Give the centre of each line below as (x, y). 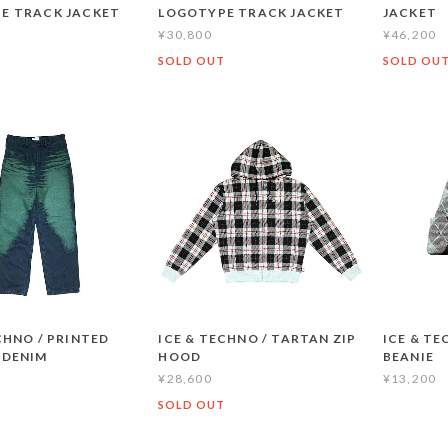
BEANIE (408, 356)
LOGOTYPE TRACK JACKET (251, 12)
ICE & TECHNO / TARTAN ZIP (257, 338)
